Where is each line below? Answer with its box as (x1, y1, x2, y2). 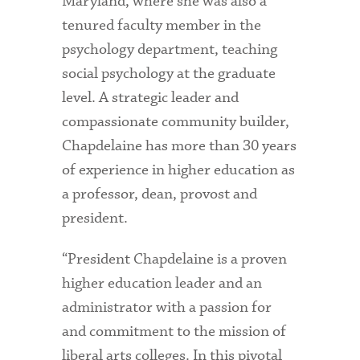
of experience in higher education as (62, 159, 296, 180)
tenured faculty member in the (62, 14, 262, 35)
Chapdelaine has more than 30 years (62, 135, 297, 156)
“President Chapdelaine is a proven (62, 248, 288, 269)
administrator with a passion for (62, 297, 272, 317)
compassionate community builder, (62, 111, 290, 132)
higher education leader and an (62, 272, 263, 293)
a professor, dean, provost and (62, 183, 258, 204)
